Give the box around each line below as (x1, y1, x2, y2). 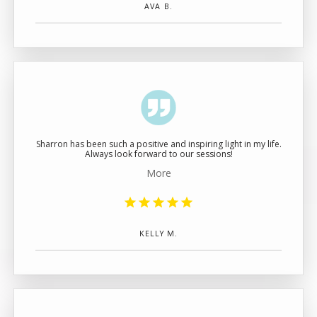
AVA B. (144, 1, 173, 11)
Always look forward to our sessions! (84, 148, 233, 160)
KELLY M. (139, 229, 178, 238)
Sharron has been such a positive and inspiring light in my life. (35, 138, 282, 150)
